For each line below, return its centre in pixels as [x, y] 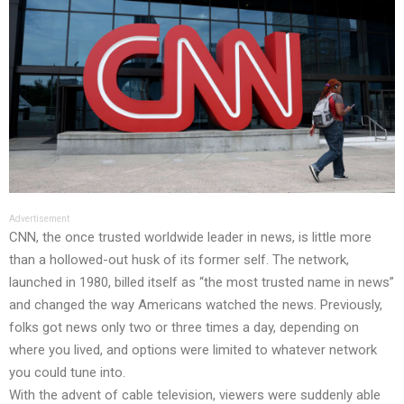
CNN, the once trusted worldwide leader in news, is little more [190, 238]
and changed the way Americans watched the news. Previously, [196, 305]
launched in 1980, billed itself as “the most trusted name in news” [202, 283]
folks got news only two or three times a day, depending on [184, 328]
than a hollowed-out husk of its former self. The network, [179, 260]
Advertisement [39, 219]
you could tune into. [67, 373]
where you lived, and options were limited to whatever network [193, 350]
